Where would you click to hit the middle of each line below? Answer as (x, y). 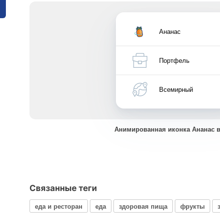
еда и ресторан (59, 206)
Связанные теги (63, 188)
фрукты (192, 206)
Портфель (174, 60)
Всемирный (176, 89)
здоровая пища (143, 206)
